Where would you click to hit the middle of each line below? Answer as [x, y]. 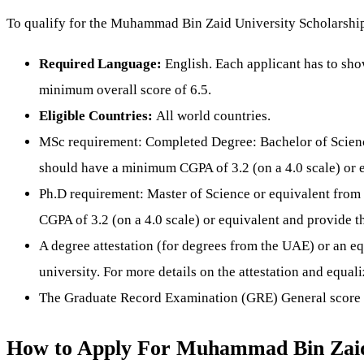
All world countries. [213, 115]
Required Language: [102, 63]
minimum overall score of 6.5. [125, 89]
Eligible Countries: [97, 115]
